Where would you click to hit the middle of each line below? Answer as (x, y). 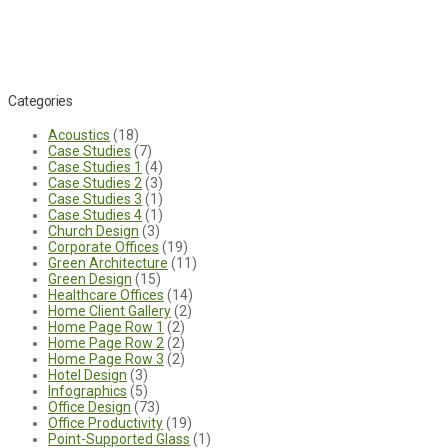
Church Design (93, 231)
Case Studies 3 (95, 199)
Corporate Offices (103, 247)
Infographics (87, 391)
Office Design (89, 407)
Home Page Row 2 (106, 343)
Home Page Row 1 (106, 327)
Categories (40, 100)
